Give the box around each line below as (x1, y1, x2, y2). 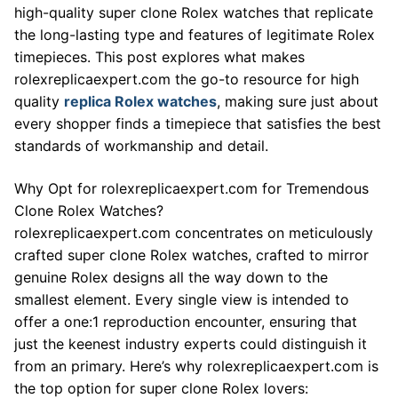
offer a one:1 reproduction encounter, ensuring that (14, 312, 357, 330)
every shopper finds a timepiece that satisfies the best (14, 114, 381, 132)
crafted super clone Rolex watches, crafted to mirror (14, 245, 369, 264)
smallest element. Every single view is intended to (14, 290, 349, 308)
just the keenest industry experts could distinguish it (14, 334, 367, 353)
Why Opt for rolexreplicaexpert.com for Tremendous (14, 179, 369, 197)
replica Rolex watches (64, 92, 217, 110)
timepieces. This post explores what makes (14, 47, 305, 66)
